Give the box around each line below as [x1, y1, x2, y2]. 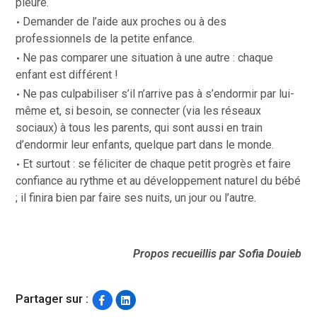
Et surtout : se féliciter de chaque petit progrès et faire [23, 157, 292, 171]
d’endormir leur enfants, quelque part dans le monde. [16, 138, 275, 152]
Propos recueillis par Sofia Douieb [132, 247, 301, 261]
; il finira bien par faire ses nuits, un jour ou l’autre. [16, 191, 257, 205]
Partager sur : [16, 292, 89, 306]
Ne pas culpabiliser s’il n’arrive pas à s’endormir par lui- [23, 87, 295, 101]
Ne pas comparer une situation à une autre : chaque [23, 51, 274, 65]
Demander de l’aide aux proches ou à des [23, 15, 227, 29]
